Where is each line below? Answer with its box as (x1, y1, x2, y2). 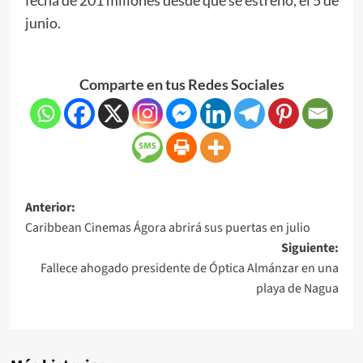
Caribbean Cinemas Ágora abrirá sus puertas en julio (24, 218, 310, 237)
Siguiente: (280, 238, 339, 257)
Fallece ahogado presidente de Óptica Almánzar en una (40, 258, 339, 277)
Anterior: (24, 198, 75, 216)
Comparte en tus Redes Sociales (79, 75, 284, 93)
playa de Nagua (255, 279, 339, 297)
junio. (24, 13, 61, 32)
